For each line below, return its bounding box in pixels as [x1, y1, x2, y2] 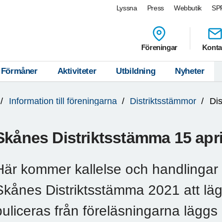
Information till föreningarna [8, 96, 117, 107]
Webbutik [173, 4, 202, 12]
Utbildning [116, 66, 156, 76]
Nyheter [175, 66, 205, 76]
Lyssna [116, 4, 137, 12]
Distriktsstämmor [130, 96, 197, 107]
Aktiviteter [57, 66, 97, 76]
